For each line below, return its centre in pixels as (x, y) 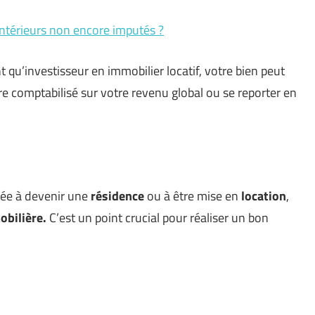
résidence (117, 196)
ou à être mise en (193, 196)
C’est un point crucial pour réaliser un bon (157, 218)
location (264, 196)
